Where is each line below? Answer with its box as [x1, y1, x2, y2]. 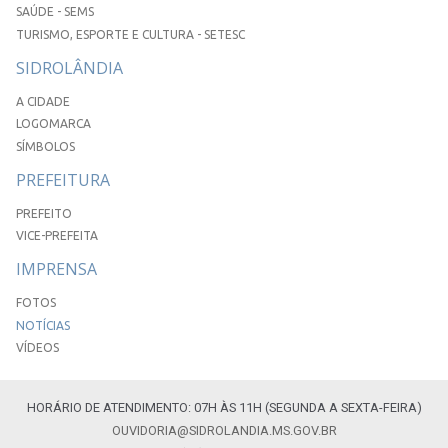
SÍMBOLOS [16, 139, 75, 153]
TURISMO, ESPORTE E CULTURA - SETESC [16, 27, 245, 41]
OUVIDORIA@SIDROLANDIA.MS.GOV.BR [111, 423, 337, 439]
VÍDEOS [16, 341, 59, 355]
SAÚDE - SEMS [16, 4, 94, 18]
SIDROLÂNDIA [16, 56, 123, 79]
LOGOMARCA [16, 117, 91, 131]
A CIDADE [16, 94, 70, 108]
